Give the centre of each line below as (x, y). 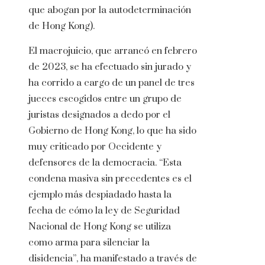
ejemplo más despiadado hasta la (100, 195)
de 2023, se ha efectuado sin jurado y (110, 67)
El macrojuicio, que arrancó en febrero (113, 51)
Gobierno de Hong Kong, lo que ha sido (112, 131)
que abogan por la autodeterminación (110, 10)
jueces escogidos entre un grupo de (105, 99)
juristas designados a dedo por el (99, 115)
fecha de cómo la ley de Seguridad (104, 211)
